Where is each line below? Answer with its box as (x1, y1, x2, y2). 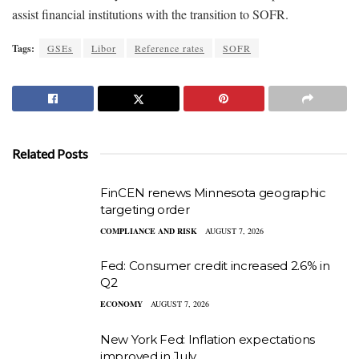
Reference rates (135, 41, 204, 54)
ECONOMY (100, 298, 143, 310)
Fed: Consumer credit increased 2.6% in (100, 258, 330, 274)
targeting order (100, 201, 190, 217)
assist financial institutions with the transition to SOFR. (12, 5, 288, 22)
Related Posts (12, 145, 88, 161)
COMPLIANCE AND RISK (100, 224, 197, 236)
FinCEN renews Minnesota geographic (100, 184, 326, 200)
